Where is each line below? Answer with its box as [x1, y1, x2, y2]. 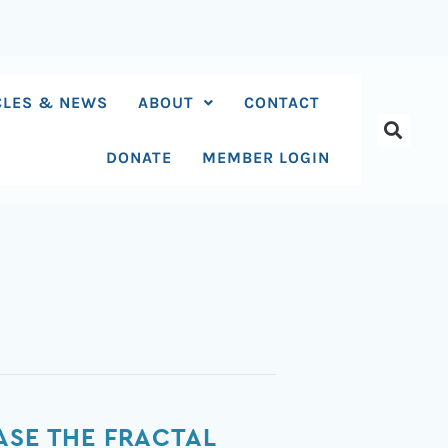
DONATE [106, 148, 173, 167]
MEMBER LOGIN [202, 148, 331, 167]
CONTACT [244, 93, 321, 112]
